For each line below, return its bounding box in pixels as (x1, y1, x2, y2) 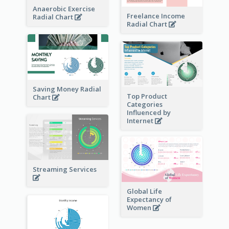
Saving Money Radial (32, 84, 101, 94)
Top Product (126, 91, 167, 101)
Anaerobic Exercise (32, 4, 95, 13)
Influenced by (126, 108, 171, 118)
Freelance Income (126, 11, 185, 20)
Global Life (126, 187, 162, 196)
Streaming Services (32, 165, 98, 174)
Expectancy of (126, 195, 172, 204)
